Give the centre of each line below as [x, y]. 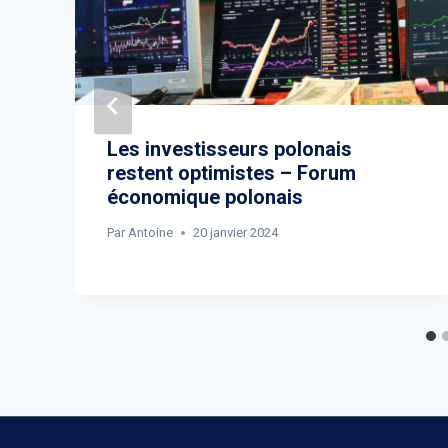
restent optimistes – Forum [231, 173]
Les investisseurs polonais [229, 149]
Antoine [151, 233]
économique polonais [205, 197]
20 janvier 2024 [236, 233]
